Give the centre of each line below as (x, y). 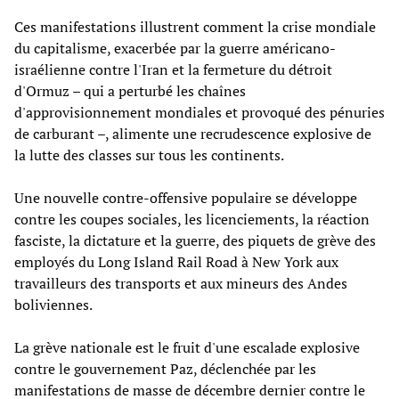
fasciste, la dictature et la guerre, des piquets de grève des (195, 240)
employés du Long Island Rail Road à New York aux (176, 261)
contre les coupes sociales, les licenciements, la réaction (192, 219)
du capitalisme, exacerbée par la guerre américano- (175, 48)
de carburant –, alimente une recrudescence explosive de (193, 133)
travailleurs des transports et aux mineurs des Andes (181, 283)
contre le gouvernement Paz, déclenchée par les (165, 368)
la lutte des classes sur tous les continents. (149, 155)
